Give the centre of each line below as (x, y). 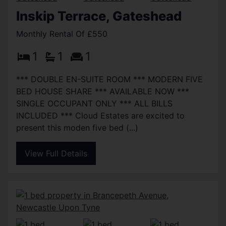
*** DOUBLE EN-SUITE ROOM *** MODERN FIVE (109, 79)
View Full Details (56, 154)
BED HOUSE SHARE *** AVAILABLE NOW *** (103, 92)
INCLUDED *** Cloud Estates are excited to (100, 116)
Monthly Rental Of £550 (62, 34)
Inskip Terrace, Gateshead (99, 16)
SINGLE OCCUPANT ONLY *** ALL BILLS (94, 104)
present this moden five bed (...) (77, 128)
